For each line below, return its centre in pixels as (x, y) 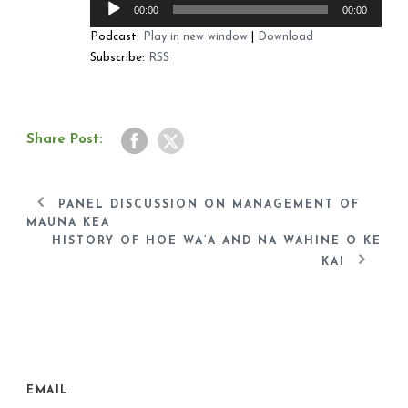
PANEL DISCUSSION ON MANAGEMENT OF (209, 205)
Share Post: (65, 140)
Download (286, 37)
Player (107, 20)
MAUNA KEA (68, 224)
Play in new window (195, 37)
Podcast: (117, 37)
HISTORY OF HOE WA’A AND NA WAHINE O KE (217, 242)
